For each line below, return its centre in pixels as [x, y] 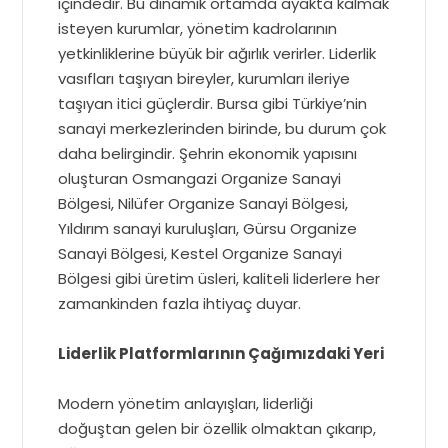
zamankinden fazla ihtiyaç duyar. [180, 303]
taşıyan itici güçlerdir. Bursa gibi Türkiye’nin [213, 103]
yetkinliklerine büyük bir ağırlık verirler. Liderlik [217, 53]
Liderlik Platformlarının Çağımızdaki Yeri [221, 353]
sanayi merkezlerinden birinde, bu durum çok [222, 128]
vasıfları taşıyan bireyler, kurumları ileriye [204, 78]
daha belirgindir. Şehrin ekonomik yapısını [208, 153]
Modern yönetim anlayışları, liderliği [186, 403]
